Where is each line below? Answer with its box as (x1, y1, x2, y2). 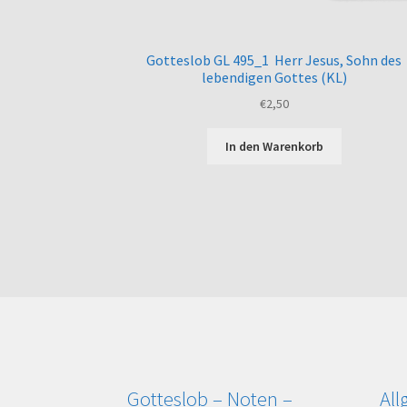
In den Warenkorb (224, 138, 323, 155)
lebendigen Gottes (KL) (201, 67, 347, 86)
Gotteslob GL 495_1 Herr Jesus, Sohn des (146, 50, 402, 69)
